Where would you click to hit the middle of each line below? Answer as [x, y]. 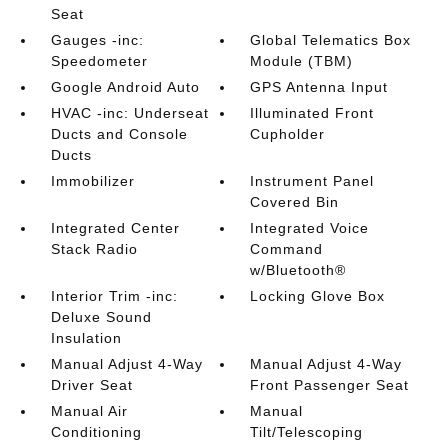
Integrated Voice [310, 228]
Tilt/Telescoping [307, 432]
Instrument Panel [312, 181]
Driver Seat [91, 385]
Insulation [86, 338]
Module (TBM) [302, 61]
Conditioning [96, 432]
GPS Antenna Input [319, 87]
